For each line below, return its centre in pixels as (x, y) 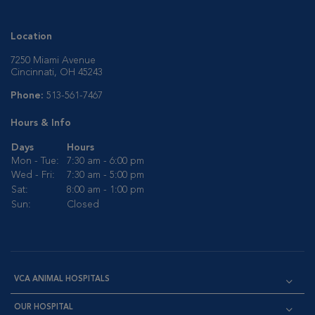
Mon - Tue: (35, 161)
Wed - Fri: (33, 175)
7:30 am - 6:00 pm (105, 161)
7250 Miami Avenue (53, 60)
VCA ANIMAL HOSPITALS (62, 279)
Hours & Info (41, 123)
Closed (83, 205)
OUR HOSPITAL (44, 308)
